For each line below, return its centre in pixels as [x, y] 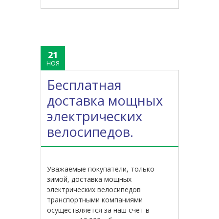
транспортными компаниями [95, 199]
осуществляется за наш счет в [99, 210]
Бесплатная [85, 85]
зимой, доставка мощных [89, 179]
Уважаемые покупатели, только [101, 169]
